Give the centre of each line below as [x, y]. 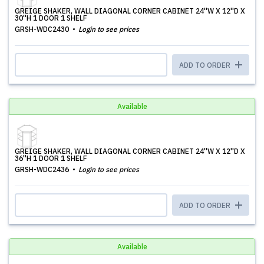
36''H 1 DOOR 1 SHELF [51, 158]
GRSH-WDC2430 [43, 29]
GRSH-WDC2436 [43, 169]
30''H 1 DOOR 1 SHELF [51, 18]
